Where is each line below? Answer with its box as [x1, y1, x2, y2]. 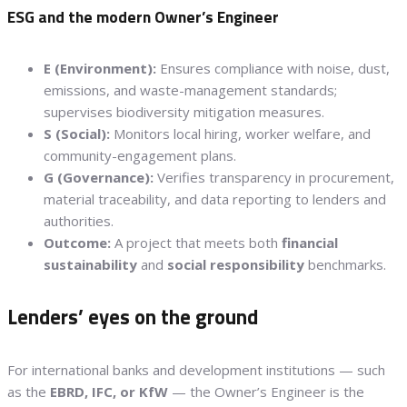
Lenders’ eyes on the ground [7, 302, 258, 333]
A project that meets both [111, 233, 282, 253]
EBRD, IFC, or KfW [50, 382, 168, 401]
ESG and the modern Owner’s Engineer [7, 4, 279, 29]
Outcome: [44, 233, 111, 253]
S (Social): [44, 124, 110, 144]
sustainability [44, 255, 137, 274]
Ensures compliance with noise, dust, [156, 59, 390, 78]
